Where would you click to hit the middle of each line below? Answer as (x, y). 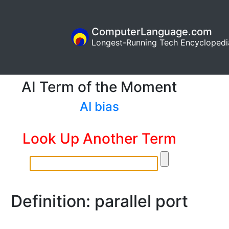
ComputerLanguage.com (152, 32)
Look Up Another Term (99, 138)
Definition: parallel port (99, 201)
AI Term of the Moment (99, 87)
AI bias (99, 106)
